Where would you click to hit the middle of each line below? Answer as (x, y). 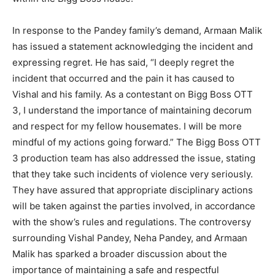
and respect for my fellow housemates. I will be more (127, 126)
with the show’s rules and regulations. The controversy (132, 222)
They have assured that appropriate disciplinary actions (133, 190)
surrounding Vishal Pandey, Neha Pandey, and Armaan (130, 238)
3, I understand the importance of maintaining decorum (132, 110)
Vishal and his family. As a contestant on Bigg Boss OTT (133, 94)
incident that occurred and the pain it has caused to (123, 78)
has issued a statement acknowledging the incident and (133, 46)
